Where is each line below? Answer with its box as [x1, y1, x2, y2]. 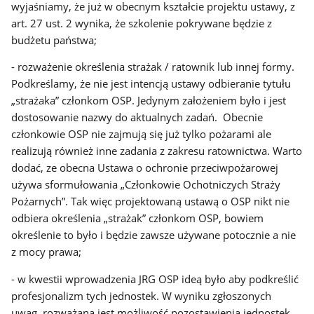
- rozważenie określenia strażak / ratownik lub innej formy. [11, 60, 295, 74]
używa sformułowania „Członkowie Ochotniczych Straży [11, 177, 281, 192]
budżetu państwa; [11, 32, 97, 47]
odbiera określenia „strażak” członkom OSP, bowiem [11, 211, 264, 226]
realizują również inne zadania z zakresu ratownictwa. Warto [11, 144, 303, 158]
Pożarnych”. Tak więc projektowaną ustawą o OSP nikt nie [11, 194, 290, 209]
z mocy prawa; [11, 245, 82, 259]
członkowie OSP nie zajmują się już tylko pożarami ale [11, 127, 272, 142]
